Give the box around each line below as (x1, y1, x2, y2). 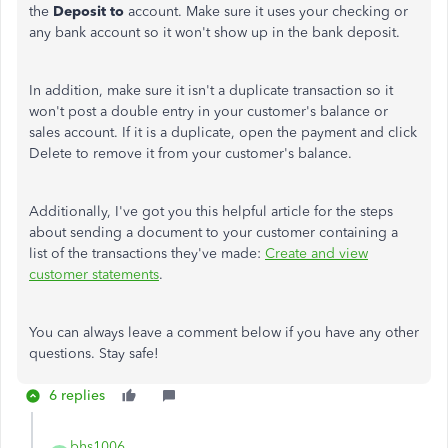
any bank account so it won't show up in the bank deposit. (29, 24, 400, 41)
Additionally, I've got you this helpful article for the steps (29, 203, 393, 220)
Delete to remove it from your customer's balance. (29, 145, 352, 162)
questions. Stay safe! (29, 345, 159, 362)
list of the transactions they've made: (29, 245, 265, 262)
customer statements (29, 266, 159, 283)
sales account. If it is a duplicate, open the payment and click (29, 124, 417, 141)
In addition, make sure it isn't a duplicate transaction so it (29, 82, 393, 99)
